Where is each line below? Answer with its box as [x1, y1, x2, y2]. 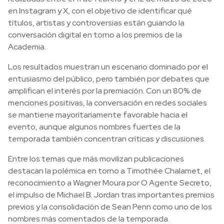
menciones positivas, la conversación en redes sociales [8, 97, 207, 108]
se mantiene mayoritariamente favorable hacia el [8, 109, 187, 120]
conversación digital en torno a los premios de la [8, 29, 182, 40]
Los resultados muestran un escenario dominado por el [8, 61, 208, 72]
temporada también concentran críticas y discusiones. [8, 133, 205, 144]
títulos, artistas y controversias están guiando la [8, 17, 184, 28]
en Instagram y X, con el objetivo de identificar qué [8, 5, 192, 16]
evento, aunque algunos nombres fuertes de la [8, 121, 180, 132]
